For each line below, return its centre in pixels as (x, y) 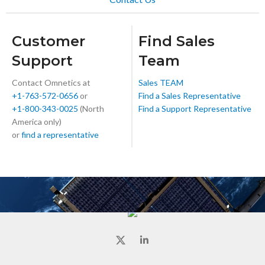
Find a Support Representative (195, 108)
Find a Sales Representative (189, 95)
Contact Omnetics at (51, 82)
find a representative (60, 134)
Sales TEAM (161, 82)
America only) (37, 121)
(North (91, 108)
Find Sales (176, 41)
